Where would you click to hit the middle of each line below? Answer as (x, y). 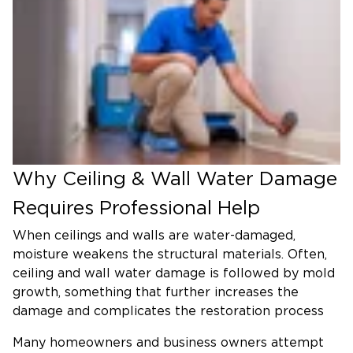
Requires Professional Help (136, 208)
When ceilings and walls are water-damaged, (154, 235)
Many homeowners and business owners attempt (168, 342)
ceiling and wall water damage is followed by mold (174, 273)
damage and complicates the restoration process (168, 311)
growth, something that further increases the (156, 292)
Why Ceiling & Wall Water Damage (175, 179)
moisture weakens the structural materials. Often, (170, 254)
